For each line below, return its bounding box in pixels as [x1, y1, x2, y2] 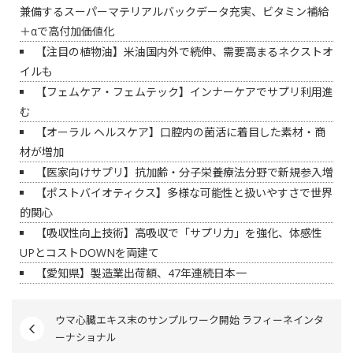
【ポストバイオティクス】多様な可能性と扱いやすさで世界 [35, 185, 333, 200]
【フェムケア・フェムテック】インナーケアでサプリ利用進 [35, 84, 333, 99]
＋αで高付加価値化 [20, 24, 114, 39]
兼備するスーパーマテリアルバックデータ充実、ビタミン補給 [20, 4, 329, 19]
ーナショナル [55, 330, 117, 344]
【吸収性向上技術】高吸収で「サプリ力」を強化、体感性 [35, 225, 322, 240]
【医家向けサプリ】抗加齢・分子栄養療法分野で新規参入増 [35, 165, 333, 180]
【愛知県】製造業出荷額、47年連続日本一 [35, 266, 247, 281]
